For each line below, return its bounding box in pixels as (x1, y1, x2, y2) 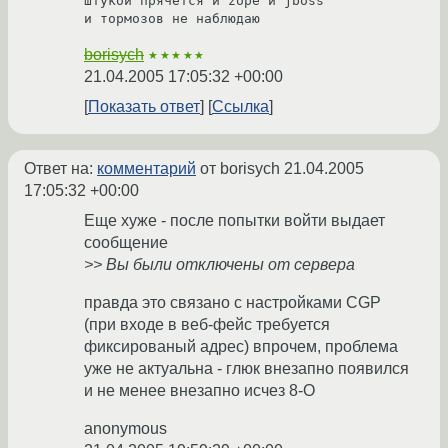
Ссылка (212, 98, 269, 116)
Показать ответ (88, 98, 200, 116)
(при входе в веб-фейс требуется (84, 316, 330, 334)
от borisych (196, 160, 284, 178)
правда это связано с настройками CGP (84, 294, 381, 312)
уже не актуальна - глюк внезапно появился (84, 360, 409, 378)
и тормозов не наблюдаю (84, 11, 260, 27)
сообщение (84, 234, 168, 252)
